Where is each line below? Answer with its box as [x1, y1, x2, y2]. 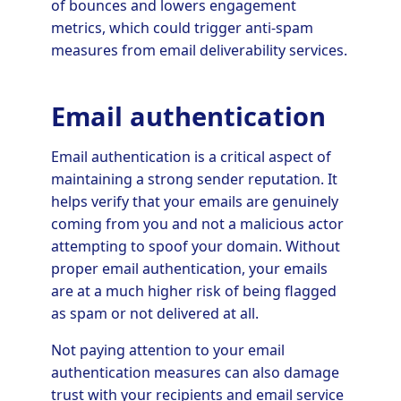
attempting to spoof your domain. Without [50, 235, 340, 256]
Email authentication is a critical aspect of [50, 146, 331, 166]
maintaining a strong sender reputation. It [50, 168, 337, 189]
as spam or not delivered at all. [50, 303, 259, 323]
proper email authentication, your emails [50, 258, 328, 278]
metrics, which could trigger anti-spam [50, 18, 313, 38]
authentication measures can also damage [50, 362, 339, 382]
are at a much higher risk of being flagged [50, 280, 337, 301]
